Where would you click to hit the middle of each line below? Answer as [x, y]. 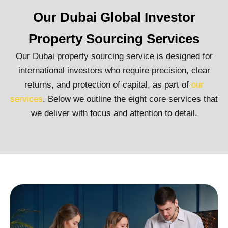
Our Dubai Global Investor [114, 18]
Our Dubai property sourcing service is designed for [114, 56]
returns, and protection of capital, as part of [108, 85]
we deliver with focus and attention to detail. [114, 113]
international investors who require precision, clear [114, 71]
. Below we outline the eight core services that [130, 99]
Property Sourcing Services [114, 39]
